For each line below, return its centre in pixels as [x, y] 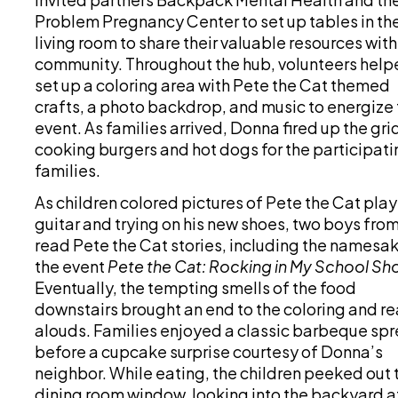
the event [71, 266]
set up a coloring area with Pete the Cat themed [212, 85]
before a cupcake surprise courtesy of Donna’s [208, 351]
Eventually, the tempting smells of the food [195, 287]
